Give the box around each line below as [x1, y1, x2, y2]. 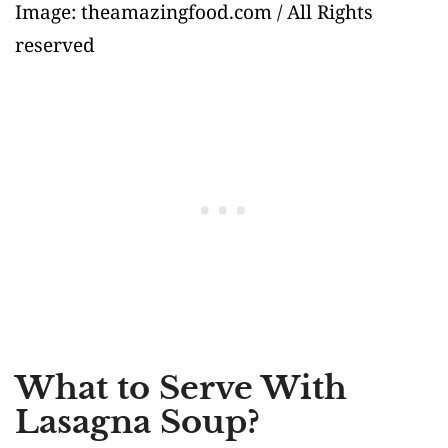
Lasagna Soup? [15, 401, 260, 442]
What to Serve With [15, 367, 347, 408]
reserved [15, 31, 95, 58]
